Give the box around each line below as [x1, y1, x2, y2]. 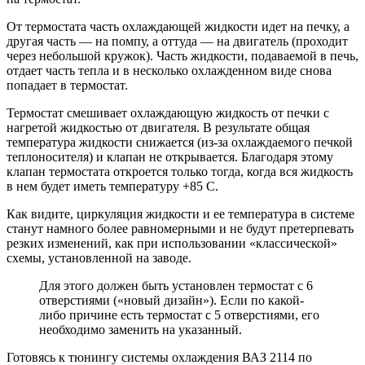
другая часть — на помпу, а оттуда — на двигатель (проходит [7, 34, 348, 49]
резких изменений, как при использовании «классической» [7, 236, 337, 251]
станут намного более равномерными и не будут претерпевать [7, 222, 354, 236]
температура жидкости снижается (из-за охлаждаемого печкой [7, 135, 353, 150]
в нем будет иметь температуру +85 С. [7, 179, 218, 194]
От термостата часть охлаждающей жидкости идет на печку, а [7, 20, 350, 34]
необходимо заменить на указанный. [39, 323, 242, 337]
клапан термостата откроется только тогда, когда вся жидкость [7, 165, 353, 179]
